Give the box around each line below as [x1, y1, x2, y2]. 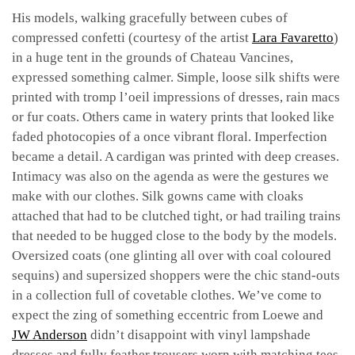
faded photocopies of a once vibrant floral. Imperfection [12, 128, 327, 144]
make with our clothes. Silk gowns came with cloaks [12, 188, 303, 204]
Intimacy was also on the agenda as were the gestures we [12, 168, 329, 184]
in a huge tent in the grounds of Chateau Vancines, [12, 49, 293, 65]
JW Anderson [12, 326, 87, 342]
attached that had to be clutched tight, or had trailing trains [12, 208, 341, 223]
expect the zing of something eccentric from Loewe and [12, 307, 323, 323]
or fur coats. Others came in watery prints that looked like [12, 109, 334, 124]
